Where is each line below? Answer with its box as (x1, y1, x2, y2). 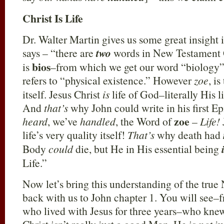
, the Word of (115, 114, 174, 128)
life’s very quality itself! (22, 127, 127, 142)
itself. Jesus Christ (22, 87, 102, 101)
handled (80, 114, 115, 128)
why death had (154, 127, 223, 142)
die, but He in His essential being (73, 141, 221, 156)
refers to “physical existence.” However (22, 73, 194, 87)
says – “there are (22, 45, 96, 60)
